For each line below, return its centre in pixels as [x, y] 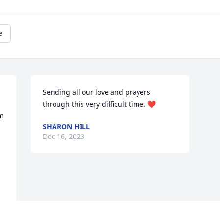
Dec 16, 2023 [64, 137]
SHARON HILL [67, 127]
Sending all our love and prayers [97, 92]
